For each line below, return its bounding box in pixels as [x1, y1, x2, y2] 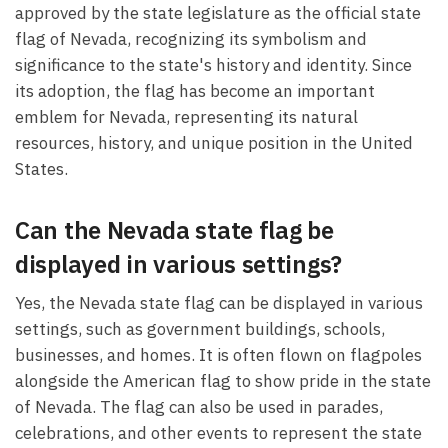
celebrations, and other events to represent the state [15, 422, 422, 445]
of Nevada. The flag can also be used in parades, [15, 396, 383, 419]
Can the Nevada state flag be [15, 213, 334, 246]
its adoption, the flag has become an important [15, 79, 375, 102]
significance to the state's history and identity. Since [15, 53, 412, 76]
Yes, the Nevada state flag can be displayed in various [15, 292, 423, 315]
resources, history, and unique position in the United [15, 131, 413, 154]
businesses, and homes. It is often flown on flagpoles [15, 344, 422, 367]
